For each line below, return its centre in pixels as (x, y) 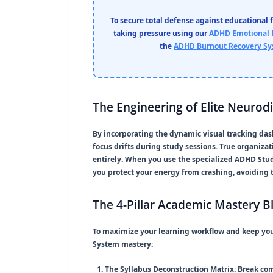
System (106, 244)
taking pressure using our (161, 33)
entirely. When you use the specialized (164, 159)
